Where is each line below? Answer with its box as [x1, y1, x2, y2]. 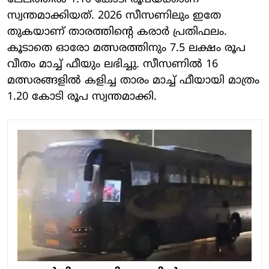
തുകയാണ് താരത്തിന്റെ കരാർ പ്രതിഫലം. [7, 25, 227, 39]
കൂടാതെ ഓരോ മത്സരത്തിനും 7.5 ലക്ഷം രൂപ [7, 41, 246, 55]
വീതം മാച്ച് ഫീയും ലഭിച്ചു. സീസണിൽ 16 [7, 57, 218, 71]
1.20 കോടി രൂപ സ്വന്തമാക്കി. [7, 89, 157, 104]
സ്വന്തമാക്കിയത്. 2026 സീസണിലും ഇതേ [7, 8, 221, 23]
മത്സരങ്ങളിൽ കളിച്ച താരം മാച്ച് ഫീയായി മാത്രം [7, 73, 259, 88]
